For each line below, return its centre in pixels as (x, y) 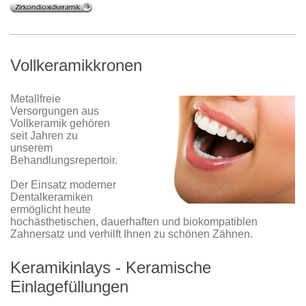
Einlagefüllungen (69, 287)
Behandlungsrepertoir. (64, 161)
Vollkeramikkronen (76, 66)
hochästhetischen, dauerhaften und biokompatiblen (134, 222)
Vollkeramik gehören (60, 124)
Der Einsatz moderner (63, 185)
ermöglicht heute (51, 210)
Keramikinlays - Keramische (111, 268)
